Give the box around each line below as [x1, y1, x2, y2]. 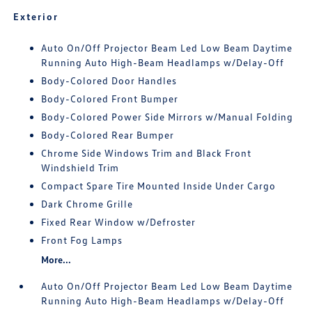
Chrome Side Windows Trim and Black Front [41, 147, 252, 159]
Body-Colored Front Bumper [41, 93, 179, 105]
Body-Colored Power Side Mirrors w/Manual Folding [41, 111, 294, 123]
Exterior [13, 10, 59, 23]
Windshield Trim [41, 162, 120, 174]
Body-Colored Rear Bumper [41, 129, 175, 141]
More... [41, 253, 72, 266]
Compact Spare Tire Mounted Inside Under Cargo [41, 180, 276, 192]
